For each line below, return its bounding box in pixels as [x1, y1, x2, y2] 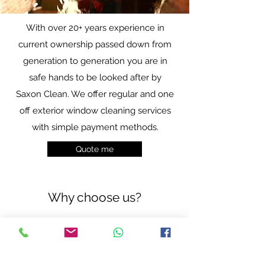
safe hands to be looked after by [28, 72, 161, 83]
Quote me [76, 144, 114, 154]
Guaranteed [45, 248, 82, 258]
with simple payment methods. [31, 122, 159, 132]
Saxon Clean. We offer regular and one [16, 89, 174, 99]
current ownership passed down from [18, 39, 172, 50]
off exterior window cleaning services [19, 105, 171, 116]
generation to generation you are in [22, 56, 167, 66]
